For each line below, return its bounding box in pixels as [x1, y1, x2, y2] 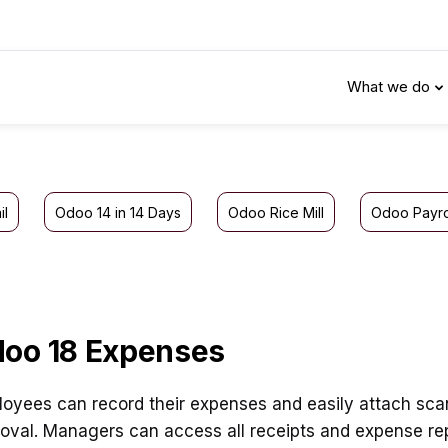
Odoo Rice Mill [228, 204, 324, 221]
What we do [347, 77, 430, 96]
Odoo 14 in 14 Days [55, 204, 181, 221]
